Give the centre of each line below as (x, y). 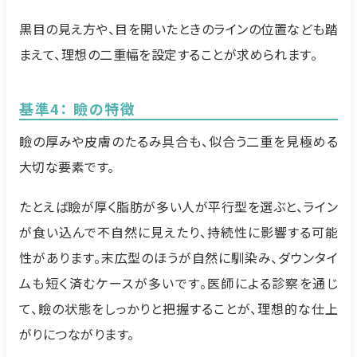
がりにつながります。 (77, 334)
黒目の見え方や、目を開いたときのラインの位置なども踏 (178, 29)
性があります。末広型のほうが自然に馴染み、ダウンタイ (178, 258)
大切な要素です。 (67, 167)
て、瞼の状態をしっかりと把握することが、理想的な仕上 (178, 309)
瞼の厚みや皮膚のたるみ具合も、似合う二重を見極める (178, 141)
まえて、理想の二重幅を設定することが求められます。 (169, 55)
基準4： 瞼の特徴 (78, 109)
